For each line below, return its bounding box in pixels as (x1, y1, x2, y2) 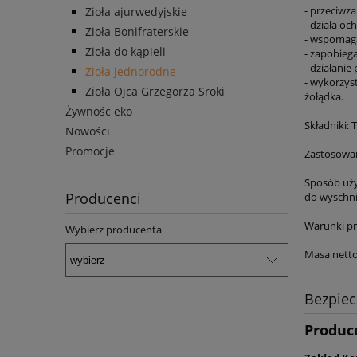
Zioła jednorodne (85, 64, 176, 80)
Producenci (65, 189, 141, 209)
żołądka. (304, 89, 343, 104)
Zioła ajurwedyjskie (85, 4, 187, 20)
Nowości (65, 124, 110, 139)
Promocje (65, 143, 115, 159)
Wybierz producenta (65, 222, 162, 237)
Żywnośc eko (65, 104, 132, 120)
